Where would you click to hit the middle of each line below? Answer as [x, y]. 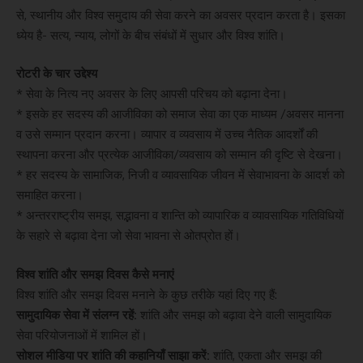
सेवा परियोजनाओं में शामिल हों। [82, 335]
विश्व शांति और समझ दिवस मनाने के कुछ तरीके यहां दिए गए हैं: [147, 294]
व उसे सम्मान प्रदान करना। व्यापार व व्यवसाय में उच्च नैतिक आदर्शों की [167, 135]
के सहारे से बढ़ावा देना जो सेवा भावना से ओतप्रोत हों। [128, 236]
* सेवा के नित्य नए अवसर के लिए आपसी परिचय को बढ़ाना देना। [152, 94]
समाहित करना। [50, 195]
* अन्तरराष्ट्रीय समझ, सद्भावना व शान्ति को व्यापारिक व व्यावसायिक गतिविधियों [180, 216]
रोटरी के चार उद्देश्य [57, 74]
